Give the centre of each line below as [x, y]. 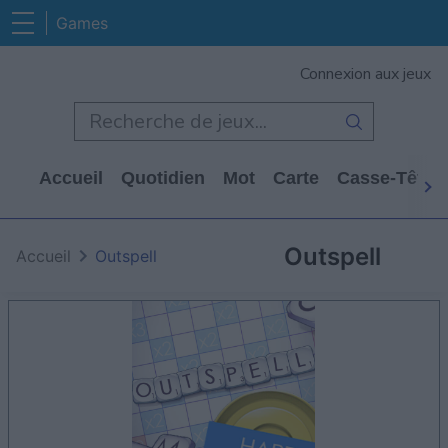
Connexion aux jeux [365, 74]
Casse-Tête [385, 178]
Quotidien [163, 178]
